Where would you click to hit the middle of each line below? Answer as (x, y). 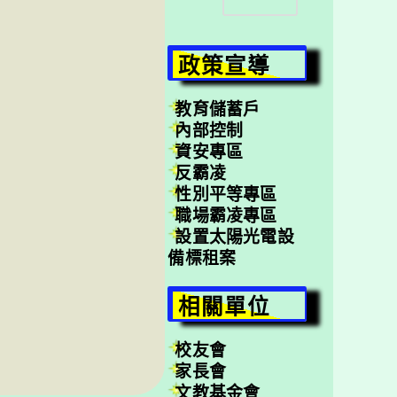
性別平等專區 (226, 194)
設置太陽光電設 (234, 236)
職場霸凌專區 (226, 215)
